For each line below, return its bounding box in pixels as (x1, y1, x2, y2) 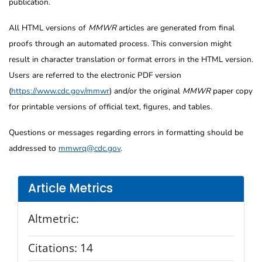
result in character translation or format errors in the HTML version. (9, 53, 253, 65)
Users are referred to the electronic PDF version (9, 69, 181, 81)
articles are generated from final (116, 22, 235, 33)
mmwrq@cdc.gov (58, 142, 120, 154)
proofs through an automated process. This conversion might (9, 37, 232, 49)
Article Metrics (28, 180, 113, 197)
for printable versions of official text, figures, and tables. (9, 101, 212, 112)
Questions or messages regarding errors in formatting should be (9, 126, 243, 138)
